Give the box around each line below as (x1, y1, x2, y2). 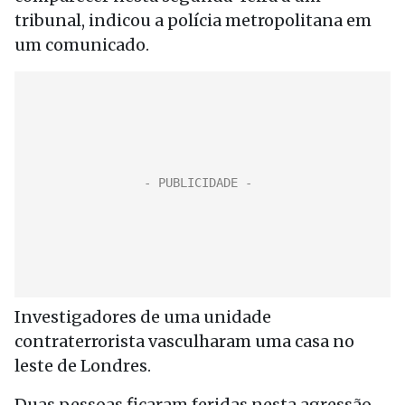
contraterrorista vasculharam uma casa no (14, 331, 354, 352)
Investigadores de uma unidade (14, 306, 271, 327)
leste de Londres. (14, 355, 151, 376)
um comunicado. (14, 34, 149, 55)
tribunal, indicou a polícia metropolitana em (14, 10, 372, 31)
